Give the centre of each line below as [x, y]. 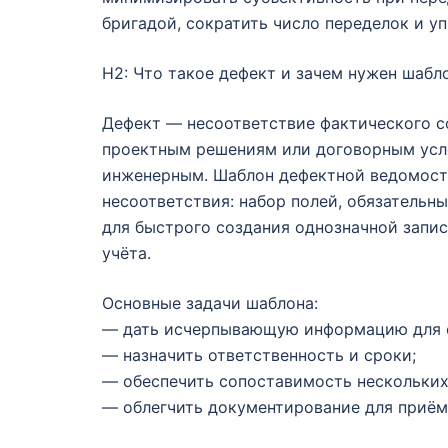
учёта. [126, 253]
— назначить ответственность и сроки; [259, 355]
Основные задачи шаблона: [210, 303]
